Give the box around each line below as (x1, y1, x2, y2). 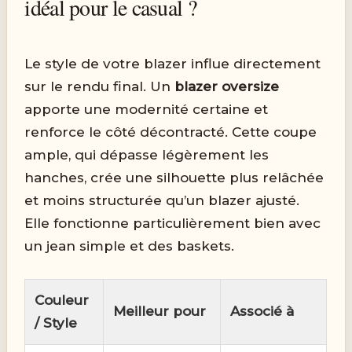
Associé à (230, 303, 295, 320)
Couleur (35, 292, 90, 309)
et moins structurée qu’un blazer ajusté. (24, 192, 300, 208)
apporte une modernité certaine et (24, 101, 269, 117)
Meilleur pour (113, 303, 207, 320)
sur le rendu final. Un (24, 78, 175, 94)
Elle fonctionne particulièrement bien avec (24, 214, 321, 231)
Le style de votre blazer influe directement (24, 55, 321, 71)
